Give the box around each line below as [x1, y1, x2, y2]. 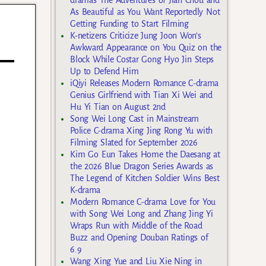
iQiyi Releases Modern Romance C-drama [70, 78, 219, 88]
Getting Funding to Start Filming [70, 18, 189, 28]
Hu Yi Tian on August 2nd [70, 102, 166, 112]
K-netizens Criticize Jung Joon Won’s [70, 30, 201, 40]
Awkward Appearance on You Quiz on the [70, 42, 221, 52]
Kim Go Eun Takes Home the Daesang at [70, 149, 220, 159]
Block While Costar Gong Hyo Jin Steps [70, 54, 214, 64]
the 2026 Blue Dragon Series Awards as [70, 161, 213, 171]
